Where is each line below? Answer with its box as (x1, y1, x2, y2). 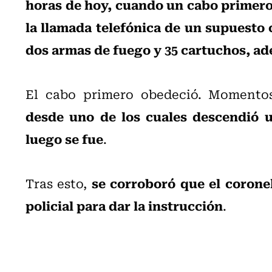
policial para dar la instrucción (25, 195, 223, 215)
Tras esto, (25, 173, 92, 192)
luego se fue (25, 128, 103, 148)
